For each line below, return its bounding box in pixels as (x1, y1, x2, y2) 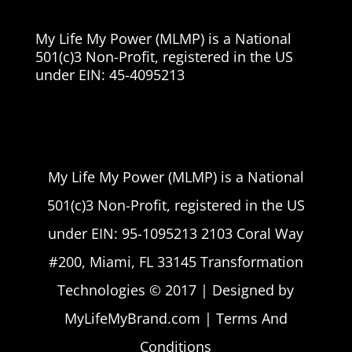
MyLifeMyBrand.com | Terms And (64, 308, 288, 328)
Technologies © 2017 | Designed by (57, 280, 295, 299)
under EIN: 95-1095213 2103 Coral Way (48, 223, 304, 243)
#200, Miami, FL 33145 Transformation (48, 251, 303, 271)
